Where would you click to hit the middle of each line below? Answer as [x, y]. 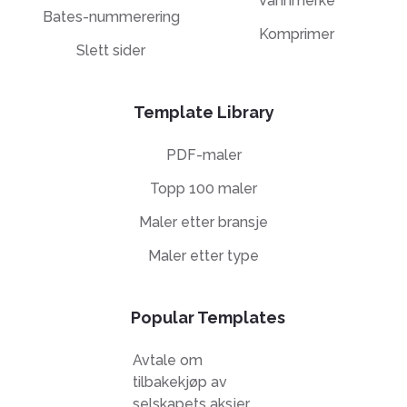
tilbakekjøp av [179, 382]
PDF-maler [203, 155]
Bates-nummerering [111, 17]
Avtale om [167, 361]
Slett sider [111, 51]
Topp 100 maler [203, 189]
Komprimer [296, 34]
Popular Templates [208, 317]
